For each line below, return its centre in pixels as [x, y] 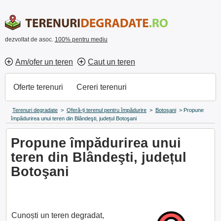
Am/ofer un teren [44, 62]
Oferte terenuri [38, 87]
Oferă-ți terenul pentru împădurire [107, 110]
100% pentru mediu [81, 39]
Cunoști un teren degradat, [58, 215]
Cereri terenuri [102, 87]
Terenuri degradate [35, 110]
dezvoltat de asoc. [30, 39]
